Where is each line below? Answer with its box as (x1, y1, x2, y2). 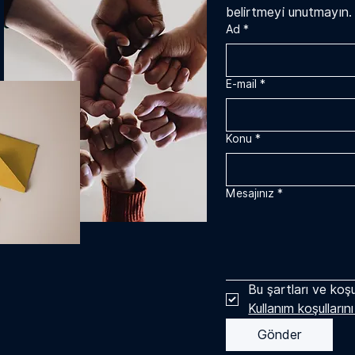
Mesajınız (226, 187, 275, 200)
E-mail (226, 78, 258, 91)
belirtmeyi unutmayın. (226, 5, 353, 21)
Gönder (257, 327, 302, 343)
